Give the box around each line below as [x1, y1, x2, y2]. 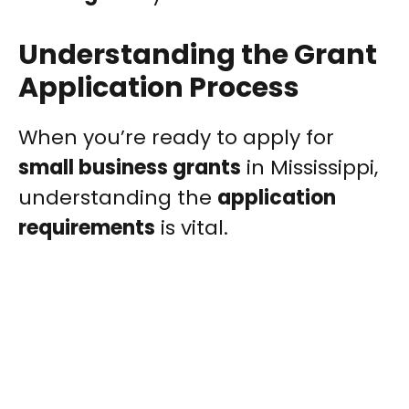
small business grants [18, 153, 241, 183]
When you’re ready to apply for [18, 123, 334, 152]
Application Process [18, 68, 299, 108]
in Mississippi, [241, 153, 378, 183]
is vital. [155, 214, 228, 243]
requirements [18, 214, 155, 243]
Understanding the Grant [18, 36, 377, 75]
